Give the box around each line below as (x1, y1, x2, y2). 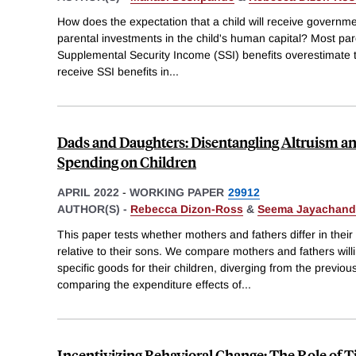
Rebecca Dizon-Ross (130, 203, 243, 216)
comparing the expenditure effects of (57, 277, 242, 291)
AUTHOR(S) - (57, 203, 130, 216)
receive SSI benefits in (57, 65, 169, 79)
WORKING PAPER (130, 186, 224, 199)
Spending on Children (57, 152, 196, 172)
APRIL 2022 (57, 186, 119, 199)
